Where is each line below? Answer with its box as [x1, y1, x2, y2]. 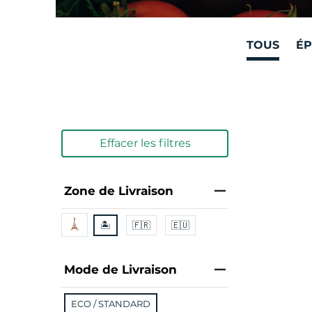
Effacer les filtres [99, 136, 191, 150]
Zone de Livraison [64, 184, 173, 198]
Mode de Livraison [64, 263, 177, 276]
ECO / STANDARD [71, 298, 150, 309]
